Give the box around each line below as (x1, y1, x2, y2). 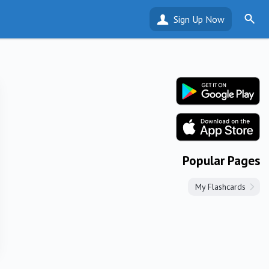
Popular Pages (183, 153, 260, 169)
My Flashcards (195, 181, 246, 192)
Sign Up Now (174, 13, 225, 25)
